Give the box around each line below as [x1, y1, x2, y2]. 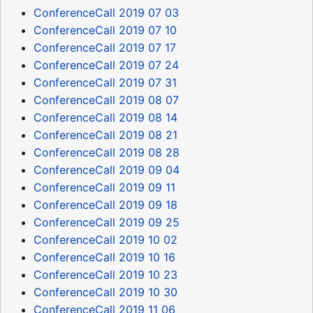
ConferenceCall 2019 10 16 [34, 249, 175, 264]
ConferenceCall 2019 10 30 [34, 284, 177, 299]
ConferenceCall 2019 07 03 [34, 5, 179, 20]
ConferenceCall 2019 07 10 [34, 22, 177, 37]
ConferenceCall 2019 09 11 [34, 180, 175, 194]
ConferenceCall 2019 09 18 [34, 197, 177, 212]
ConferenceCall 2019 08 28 [34, 145, 180, 159]
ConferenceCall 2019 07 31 [34, 75, 177, 89]
